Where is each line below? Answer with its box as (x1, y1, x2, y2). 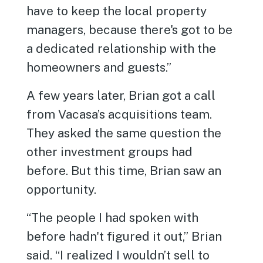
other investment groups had (26, 144, 193, 159)
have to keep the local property (26, 3, 207, 18)
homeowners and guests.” (26, 59, 172, 75)
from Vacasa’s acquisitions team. (26, 106, 213, 122)
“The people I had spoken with (26, 210, 199, 225)
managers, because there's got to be (26, 22, 233, 37)
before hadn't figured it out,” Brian (26, 228, 222, 244)
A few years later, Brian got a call (26, 87, 216, 103)
